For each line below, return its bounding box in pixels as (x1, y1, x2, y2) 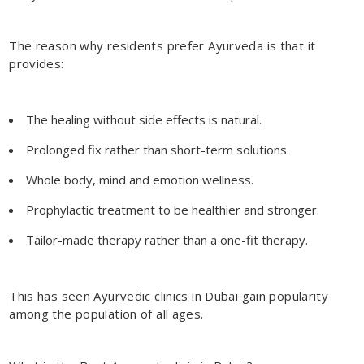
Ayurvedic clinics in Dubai (93, 287, 239, 304)
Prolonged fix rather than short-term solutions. (26, 141, 290, 158)
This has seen (9, 287, 94, 304)
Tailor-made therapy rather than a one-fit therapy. (26, 231, 309, 248)
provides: (9, 54, 64, 71)
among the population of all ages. (9, 305, 204, 322)
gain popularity (238, 287, 329, 304)
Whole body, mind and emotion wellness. (26, 171, 254, 188)
